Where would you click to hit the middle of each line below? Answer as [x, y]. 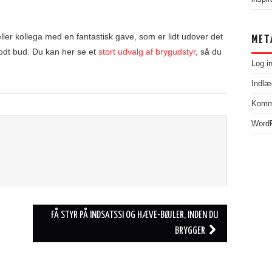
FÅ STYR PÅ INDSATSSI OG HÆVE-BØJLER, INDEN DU [134, 216]
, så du [209, 52]
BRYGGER [191, 231]
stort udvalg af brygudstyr [147, 52]
